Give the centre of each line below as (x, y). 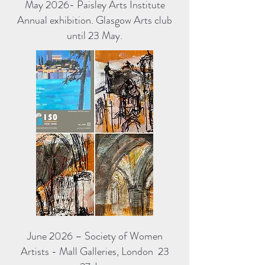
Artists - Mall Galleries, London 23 (95, 251)
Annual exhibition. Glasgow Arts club (95, 20)
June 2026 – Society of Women (95, 236)
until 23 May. (95, 35)
